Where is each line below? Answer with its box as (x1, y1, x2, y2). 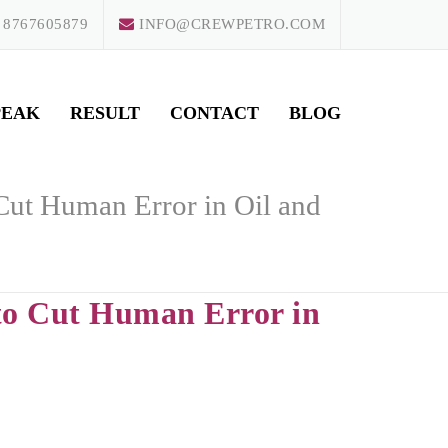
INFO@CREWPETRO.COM (134, 16, 325, 32)
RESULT (70, 103, 140, 124)
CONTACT (170, 103, 259, 124)
